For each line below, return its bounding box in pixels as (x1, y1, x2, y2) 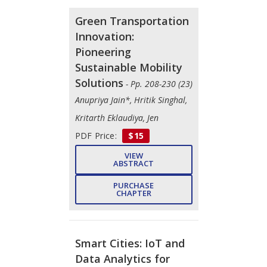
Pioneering (74, 44, 131, 59)
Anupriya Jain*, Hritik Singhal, (74, 94, 187, 105)
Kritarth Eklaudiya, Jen (74, 111, 159, 123)
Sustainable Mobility (74, 60, 182, 74)
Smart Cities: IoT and (74, 235, 185, 250)
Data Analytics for (74, 251, 170, 266)
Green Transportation (74, 13, 189, 28)
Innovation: (74, 29, 134, 44)
